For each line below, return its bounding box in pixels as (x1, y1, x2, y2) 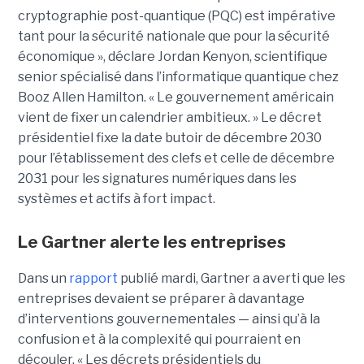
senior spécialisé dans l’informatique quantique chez (17, 68, 339, 84)
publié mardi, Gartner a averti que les (117, 270, 345, 286)
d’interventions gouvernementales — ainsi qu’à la (17, 310, 320, 327)
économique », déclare (17, 48, 158, 64)
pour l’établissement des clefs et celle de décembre (17, 149, 335, 166)
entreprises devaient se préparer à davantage (17, 290, 305, 306)
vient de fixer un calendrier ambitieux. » (17, 109, 258, 125)
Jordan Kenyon (157, 48, 249, 64)
